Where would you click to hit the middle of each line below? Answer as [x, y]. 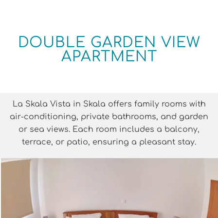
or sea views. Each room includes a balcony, [109, 129]
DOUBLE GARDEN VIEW [109, 42]
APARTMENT [109, 56]
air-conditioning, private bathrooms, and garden [109, 117]
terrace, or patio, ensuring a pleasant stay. [109, 142]
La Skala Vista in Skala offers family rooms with [109, 104]
